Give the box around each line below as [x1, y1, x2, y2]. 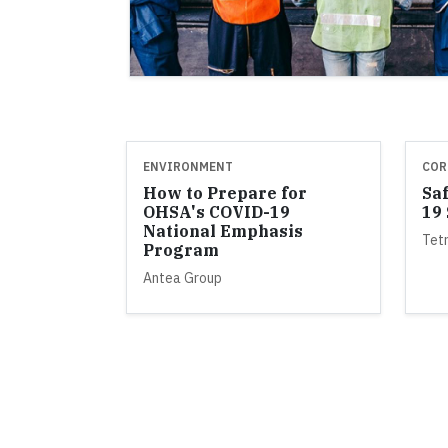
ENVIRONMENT [143, 158, 233, 174]
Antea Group [143, 268, 222, 287]
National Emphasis [143, 220, 303, 241]
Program [143, 239, 219, 260]
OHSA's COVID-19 [143, 201, 290, 222]
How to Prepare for [143, 182, 307, 203]
